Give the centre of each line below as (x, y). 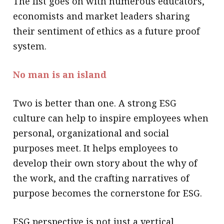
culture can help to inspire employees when (111, 118)
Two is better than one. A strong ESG (95, 103)
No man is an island (60, 75)
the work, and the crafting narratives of (101, 178)
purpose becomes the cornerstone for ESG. (108, 193)
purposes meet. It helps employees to (96, 148)
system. (30, 46)
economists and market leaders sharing (102, 16)
